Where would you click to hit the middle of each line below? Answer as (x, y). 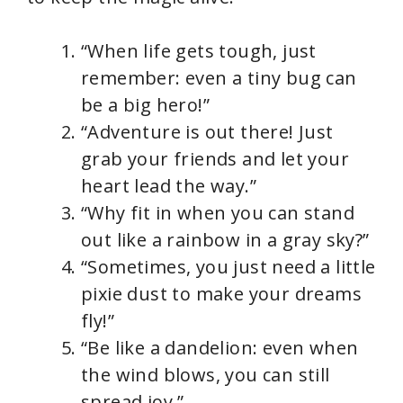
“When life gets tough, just (199, 50)
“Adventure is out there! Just (207, 131)
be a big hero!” (145, 104)
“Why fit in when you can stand (218, 212)
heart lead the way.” (169, 185)
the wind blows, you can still (206, 374)
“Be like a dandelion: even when (220, 347)
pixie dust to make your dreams (221, 293)
